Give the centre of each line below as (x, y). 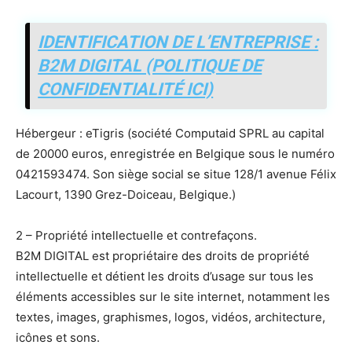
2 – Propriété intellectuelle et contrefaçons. (136, 236)
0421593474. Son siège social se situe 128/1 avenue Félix (176, 174)
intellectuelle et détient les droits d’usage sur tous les (165, 277)
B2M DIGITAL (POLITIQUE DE (150, 66)
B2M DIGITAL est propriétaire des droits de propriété (163, 256)
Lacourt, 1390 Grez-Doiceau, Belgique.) (126, 195)
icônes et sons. (58, 338)
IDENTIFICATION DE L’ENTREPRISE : (178, 42)
